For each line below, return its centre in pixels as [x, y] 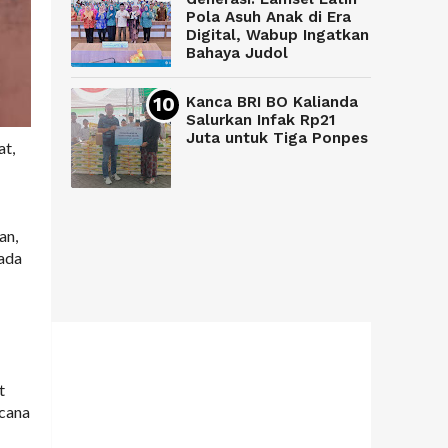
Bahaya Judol [237, 53]
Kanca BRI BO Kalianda [272, 102]
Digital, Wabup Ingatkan [277, 35]
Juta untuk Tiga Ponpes [277, 138]
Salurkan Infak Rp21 [260, 120]
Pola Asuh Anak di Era [268, 17]
